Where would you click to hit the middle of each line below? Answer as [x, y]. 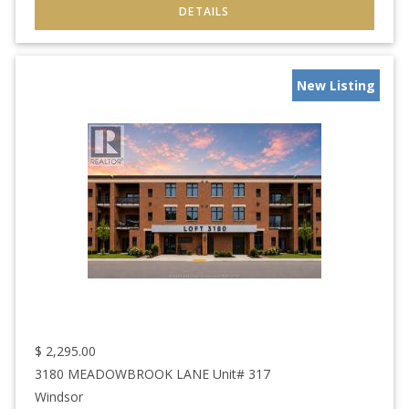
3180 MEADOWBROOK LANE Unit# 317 [152, 373]
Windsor [59, 396]
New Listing [336, 86]
